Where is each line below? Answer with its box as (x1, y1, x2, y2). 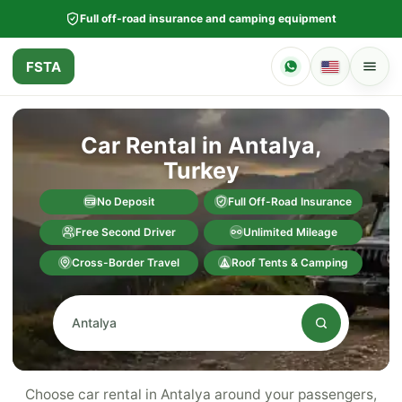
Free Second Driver (75, 225, 176, 239)
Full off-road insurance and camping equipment (80, 12, 336, 25)
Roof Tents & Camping (232, 256, 348, 269)
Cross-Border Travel (72, 256, 179, 269)
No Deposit (96, 195, 155, 208)
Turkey (162, 156, 240, 184)
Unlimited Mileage (242, 225, 337, 239)
